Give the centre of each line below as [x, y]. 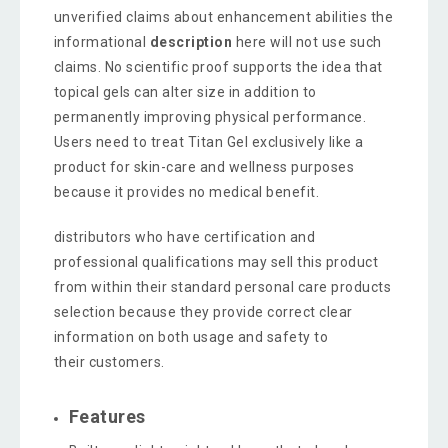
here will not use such [307, 41]
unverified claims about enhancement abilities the [223, 16]
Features [107, 416]
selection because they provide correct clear [203, 311]
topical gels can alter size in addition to [185, 91]
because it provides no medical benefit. [186, 191]
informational [101, 41]
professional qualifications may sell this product [216, 261]
